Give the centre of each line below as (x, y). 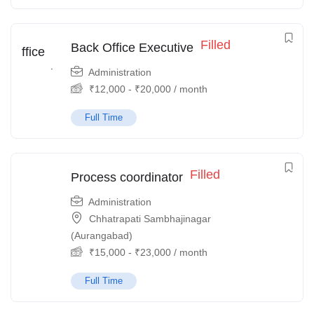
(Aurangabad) (102, 235)
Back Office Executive (132, 48)
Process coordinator (127, 177)
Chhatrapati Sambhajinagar (150, 219)
